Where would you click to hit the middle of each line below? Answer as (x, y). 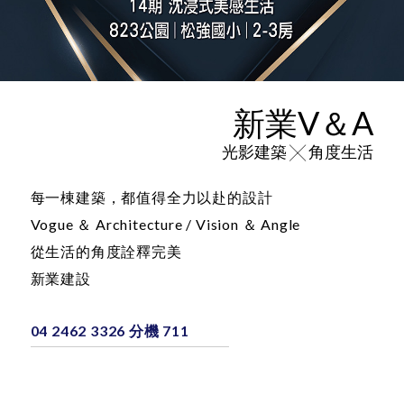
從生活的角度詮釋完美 (106, 306)
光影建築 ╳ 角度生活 (298, 206)
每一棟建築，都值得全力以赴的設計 (151, 252)
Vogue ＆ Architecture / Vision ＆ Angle (165, 279)
